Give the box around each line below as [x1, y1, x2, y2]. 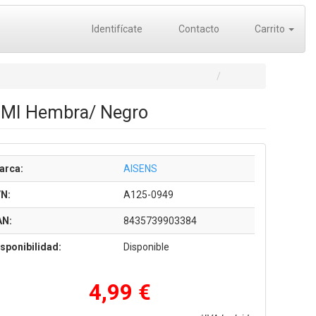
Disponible [123, 241, 169, 253]
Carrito [253, 23, 287, 35]
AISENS [123, 163, 157, 174]
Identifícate [90, 23, 142, 35]
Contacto [176, 23, 219, 35]
